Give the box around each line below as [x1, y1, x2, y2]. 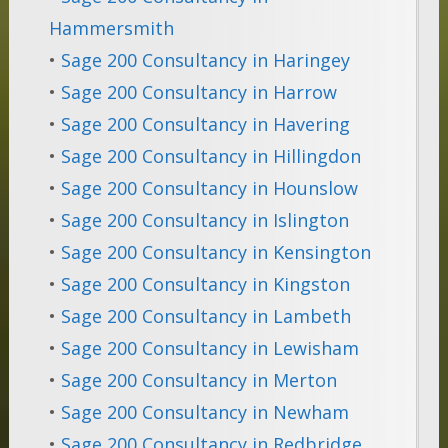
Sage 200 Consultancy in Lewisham [60, 336, 359, 361]
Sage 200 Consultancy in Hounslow [60, 176, 358, 201]
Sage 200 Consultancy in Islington [60, 208, 349, 233]
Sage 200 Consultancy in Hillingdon [60, 144, 361, 169]
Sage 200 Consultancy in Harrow [60, 80, 337, 105]
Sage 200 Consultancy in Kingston [60, 272, 350, 297]
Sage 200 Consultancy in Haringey [60, 48, 350, 73]
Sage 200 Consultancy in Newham [60, 400, 349, 425]
